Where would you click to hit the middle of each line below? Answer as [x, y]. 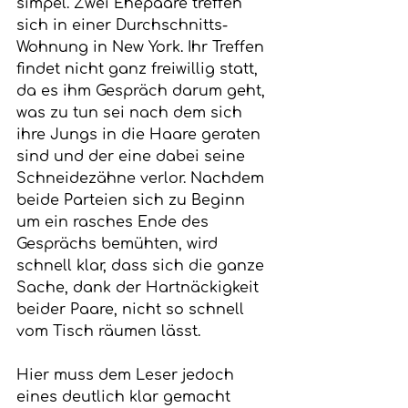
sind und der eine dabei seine [133, 157]
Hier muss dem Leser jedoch [127, 376]
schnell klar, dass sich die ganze [143, 266]
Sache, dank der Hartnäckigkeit [140, 288]
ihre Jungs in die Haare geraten [141, 135]
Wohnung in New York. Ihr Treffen [143, 48]
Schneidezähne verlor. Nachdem [143, 179]
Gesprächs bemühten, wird [119, 245]
